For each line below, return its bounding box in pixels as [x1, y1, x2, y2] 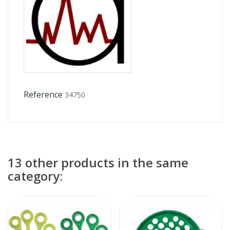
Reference [24, 88, 63, 100]
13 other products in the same [8, 154, 188, 171]
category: [8, 167, 63, 184]
